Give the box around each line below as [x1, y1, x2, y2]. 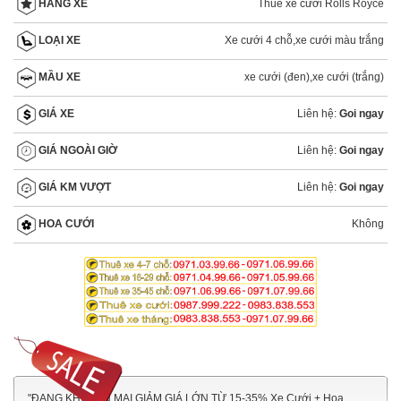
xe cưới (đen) [244, 70, 310, 83]
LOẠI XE [36, 33, 81, 47]
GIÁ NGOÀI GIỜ [36, 143, 117, 157]
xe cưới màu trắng [295, 33, 384, 47]
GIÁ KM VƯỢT [36, 180, 111, 193]
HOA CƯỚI [36, 217, 94, 230]
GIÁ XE [36, 107, 74, 120]
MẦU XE [36, 70, 81, 83]
